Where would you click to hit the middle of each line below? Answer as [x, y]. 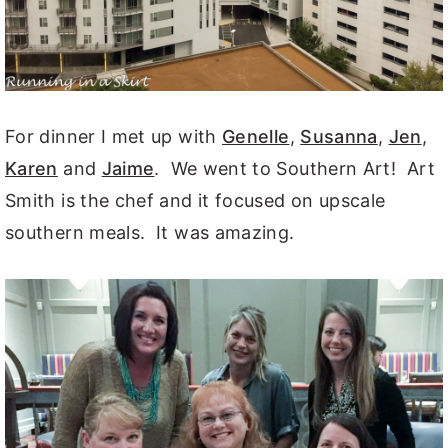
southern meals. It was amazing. [150, 232]
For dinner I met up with [113, 136]
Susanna [339, 136]
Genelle [256, 136]
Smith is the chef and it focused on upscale [195, 200]
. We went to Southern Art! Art [294, 168]
